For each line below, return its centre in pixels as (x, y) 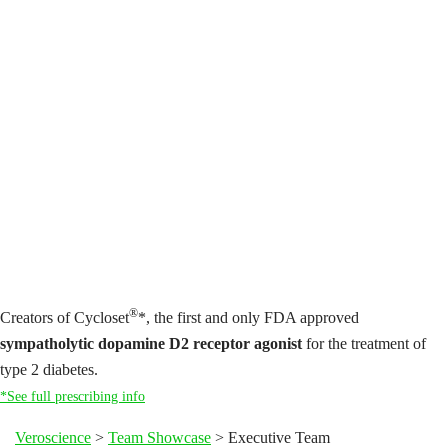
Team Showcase (159, 437)
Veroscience (53, 437)
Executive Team (279, 437)
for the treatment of (364, 343)
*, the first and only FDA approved (248, 317)
